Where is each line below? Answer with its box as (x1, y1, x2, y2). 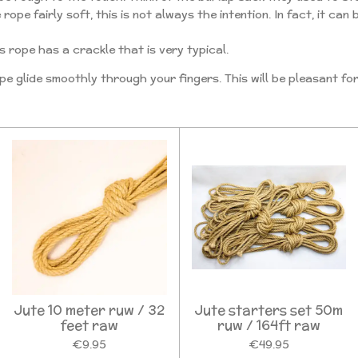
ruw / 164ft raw (217, 315, 320, 335)
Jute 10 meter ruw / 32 (14, 300, 165, 320)
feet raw (60, 315, 119, 335)
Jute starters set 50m (194, 300, 344, 320)
